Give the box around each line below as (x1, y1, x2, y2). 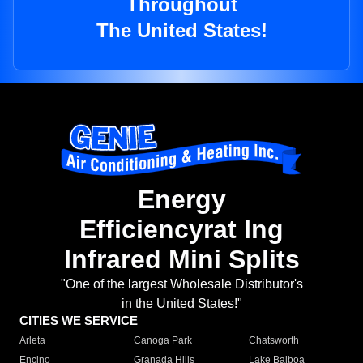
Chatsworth (248, 335, 299, 347)
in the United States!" (121, 297, 242, 311)
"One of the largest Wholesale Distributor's (60, 277, 303, 292)
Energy (137, 185, 226, 215)
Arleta (19, 335, 45, 347)
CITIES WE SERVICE (19, 314, 138, 328)
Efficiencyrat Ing (79, 215, 284, 245)
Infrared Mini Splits (63, 245, 300, 275)
